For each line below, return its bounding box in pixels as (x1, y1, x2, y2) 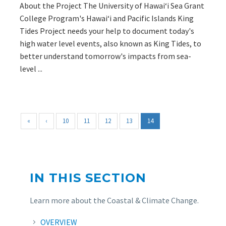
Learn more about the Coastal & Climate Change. (29, 195, 199, 205)
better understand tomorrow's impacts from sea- (19, 50, 191, 61)
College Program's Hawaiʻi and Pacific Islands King (19, 13, 194, 23)
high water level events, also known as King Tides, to (19, 38, 201, 48)
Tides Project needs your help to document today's (19, 25, 194, 36)
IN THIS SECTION (29, 171, 147, 186)
